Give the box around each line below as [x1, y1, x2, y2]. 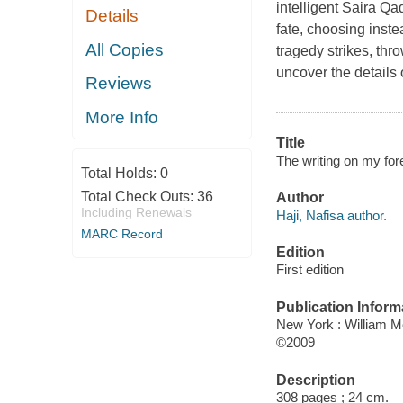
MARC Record [80, 227, 163, 242]
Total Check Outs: [80, 189, 197, 205]
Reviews [85, 74, 153, 94]
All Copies [85, 40, 165, 59]
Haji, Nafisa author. [275, 207, 387, 223]
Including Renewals [80, 205, 192, 220]
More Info [85, 107, 159, 127]
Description [275, 372, 355, 388]
